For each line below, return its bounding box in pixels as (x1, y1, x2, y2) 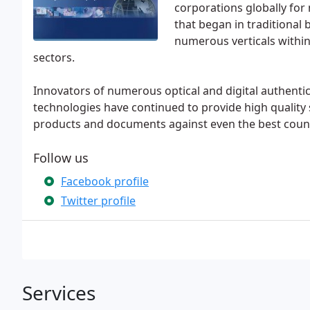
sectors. (33, 50, 75, 65)
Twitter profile (61, 193, 136, 208)
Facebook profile (61, 174, 149, 189)
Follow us (33, 149, 89, 166)
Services (22, 280, 95, 306)
